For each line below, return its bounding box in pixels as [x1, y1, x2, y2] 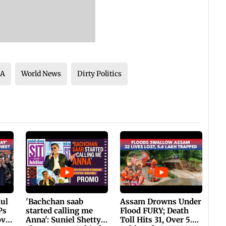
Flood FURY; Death [120, 205, 189, 215]
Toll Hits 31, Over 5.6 [120, 214, 197, 224]
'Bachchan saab [25, 196, 83, 206]
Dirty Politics [77, 69, 122, 79]
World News [21, 69, 61, 79]
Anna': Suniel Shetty [25, 214, 101, 224]
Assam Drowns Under [120, 196, 202, 206]
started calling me [25, 205, 93, 215]
